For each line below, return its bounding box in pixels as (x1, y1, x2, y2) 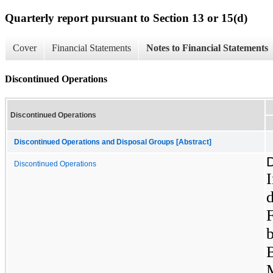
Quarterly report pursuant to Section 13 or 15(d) (5, 11, 247, 24)
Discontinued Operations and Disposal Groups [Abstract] (14, 138, 211, 146)
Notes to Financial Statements (146, 43, 268, 54)
